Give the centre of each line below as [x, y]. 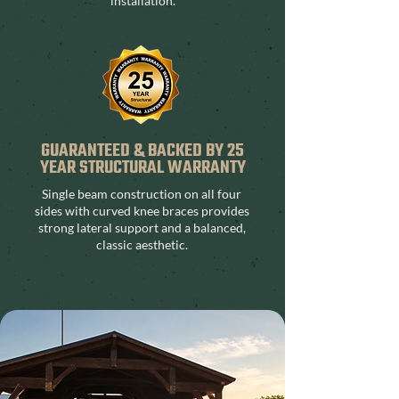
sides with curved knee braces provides [142, 210]
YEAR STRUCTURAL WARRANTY [142, 167]
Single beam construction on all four [142, 193]
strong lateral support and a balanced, [142, 227]
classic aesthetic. [142, 244]
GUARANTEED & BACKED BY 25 [142, 151]
